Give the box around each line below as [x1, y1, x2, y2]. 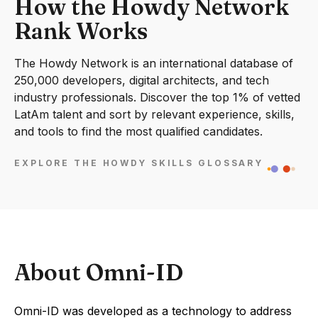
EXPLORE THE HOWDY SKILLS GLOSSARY [14, 158, 264, 169]
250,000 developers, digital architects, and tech [14, 73, 269, 87]
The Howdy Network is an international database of [14, 56, 293, 70]
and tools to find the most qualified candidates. [14, 124, 263, 138]
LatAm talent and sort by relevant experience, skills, [14, 107, 295, 121]
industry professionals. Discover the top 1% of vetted [14, 90, 300, 104]
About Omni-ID [14, 258, 183, 286]
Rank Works [14, 17, 148, 45]
